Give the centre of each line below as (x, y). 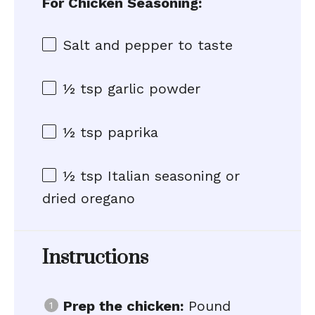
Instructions (95, 258)
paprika (130, 132)
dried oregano (89, 198)
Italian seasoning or (171, 176)
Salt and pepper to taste (148, 45)
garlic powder (152, 89)
